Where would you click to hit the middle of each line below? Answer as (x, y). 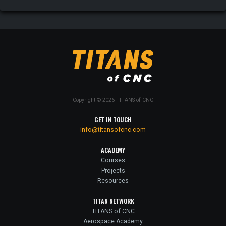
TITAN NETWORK (113, 201)
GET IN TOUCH (113, 119)
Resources (113, 180)
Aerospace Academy (113, 221)
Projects (113, 170)
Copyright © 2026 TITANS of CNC (113, 100)
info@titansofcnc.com (113, 129)
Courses (113, 160)
